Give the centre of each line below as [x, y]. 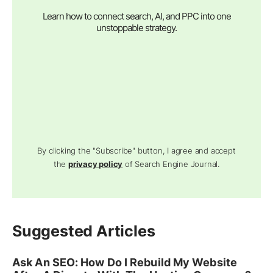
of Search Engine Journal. [171, 164]
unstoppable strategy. [136, 28]
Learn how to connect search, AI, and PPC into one [136, 16]
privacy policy [96, 164]
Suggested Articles [84, 231]
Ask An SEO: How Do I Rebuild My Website [125, 263]
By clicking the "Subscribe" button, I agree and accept [136, 151]
